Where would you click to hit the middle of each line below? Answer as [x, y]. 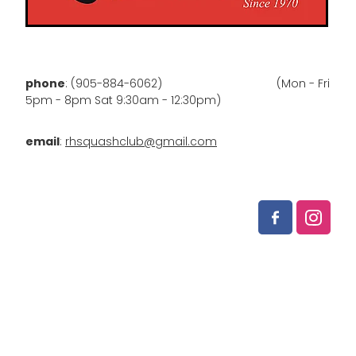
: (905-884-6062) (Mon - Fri [197, 84]
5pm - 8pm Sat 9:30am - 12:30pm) [123, 101]
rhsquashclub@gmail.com [141, 143]
